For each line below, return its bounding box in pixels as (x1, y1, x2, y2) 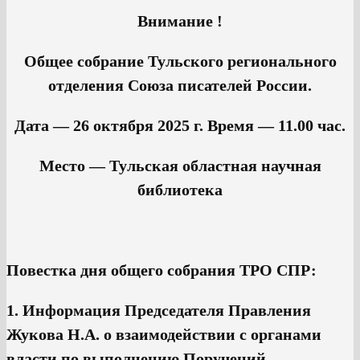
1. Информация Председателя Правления (6, 301, 311, 320)
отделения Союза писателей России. (48, 76, 312, 95)
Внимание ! (137, 12, 223, 31)
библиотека (137, 181, 223, 199)
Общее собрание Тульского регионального (23, 52, 337, 71)
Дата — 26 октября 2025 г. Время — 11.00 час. (14, 117, 346, 135)
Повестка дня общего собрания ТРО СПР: (6, 261, 317, 280)
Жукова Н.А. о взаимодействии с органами (6, 325, 321, 344)
